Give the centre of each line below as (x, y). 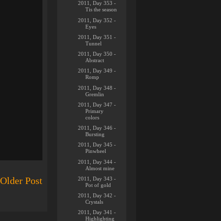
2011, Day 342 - (97, 195)
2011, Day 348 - (97, 88)
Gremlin (95, 94)
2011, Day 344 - (97, 162)
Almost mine (100, 168)
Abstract (95, 60)
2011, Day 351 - (97, 37)
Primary (95, 111)
